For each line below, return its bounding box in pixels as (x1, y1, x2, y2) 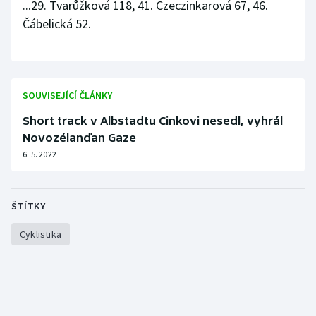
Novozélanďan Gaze (23, 131, 136, 144)
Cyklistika (20, 228, 61, 241)
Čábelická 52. (23, 16, 91, 32)
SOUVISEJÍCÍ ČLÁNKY (23, 89, 112, 102)
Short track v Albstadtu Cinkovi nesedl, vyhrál (23, 114, 283, 127)
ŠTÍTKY (11, 200, 45, 212)
